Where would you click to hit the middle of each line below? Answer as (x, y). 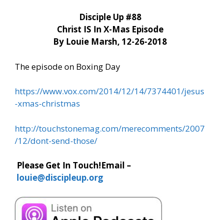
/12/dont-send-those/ (56, 140)
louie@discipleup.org (60, 178)
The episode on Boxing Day (68, 66)
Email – (116, 165)
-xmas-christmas (47, 104)
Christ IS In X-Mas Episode (110, 29)
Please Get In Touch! (59, 165)
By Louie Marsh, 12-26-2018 (110, 42)
